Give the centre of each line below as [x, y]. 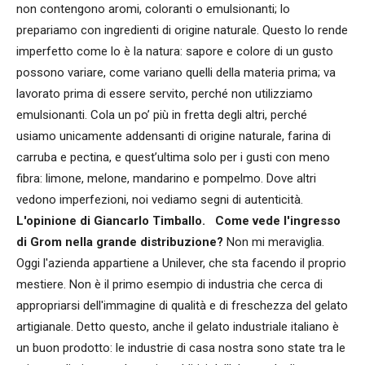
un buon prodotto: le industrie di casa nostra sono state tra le [181, 347]
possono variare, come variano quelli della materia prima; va [176, 72]
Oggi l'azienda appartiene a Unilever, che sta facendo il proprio [181, 263]
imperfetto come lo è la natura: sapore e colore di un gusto [175, 51]
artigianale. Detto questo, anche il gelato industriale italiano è [178, 326]
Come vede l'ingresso [278, 220]
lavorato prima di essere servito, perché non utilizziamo [165, 93]
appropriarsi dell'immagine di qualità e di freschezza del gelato [182, 305]
